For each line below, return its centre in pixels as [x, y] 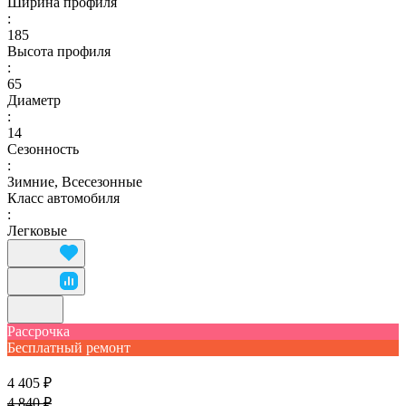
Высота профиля [59, 51]
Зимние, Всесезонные [75, 181]
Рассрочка [39, 331]
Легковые [37, 230]
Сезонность [43, 149]
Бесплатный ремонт [69, 347]
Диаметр [34, 100]
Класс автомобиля [63, 198]
